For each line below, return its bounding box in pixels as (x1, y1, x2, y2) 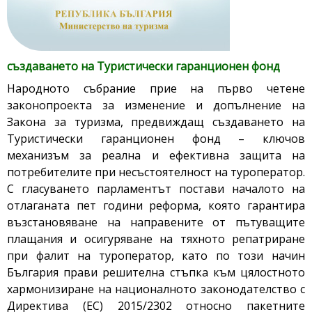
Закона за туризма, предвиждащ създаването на (7, 114, 305, 130)
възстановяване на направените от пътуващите (7, 214, 305, 231)
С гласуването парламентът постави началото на (7, 181, 305, 197)
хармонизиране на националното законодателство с (7, 281, 305, 297)
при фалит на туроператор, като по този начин (7, 248, 305, 264)
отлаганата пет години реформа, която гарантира (7, 198, 305, 214)
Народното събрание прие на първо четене (7, 81, 305, 97)
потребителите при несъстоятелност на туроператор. (7, 164, 305, 180)
